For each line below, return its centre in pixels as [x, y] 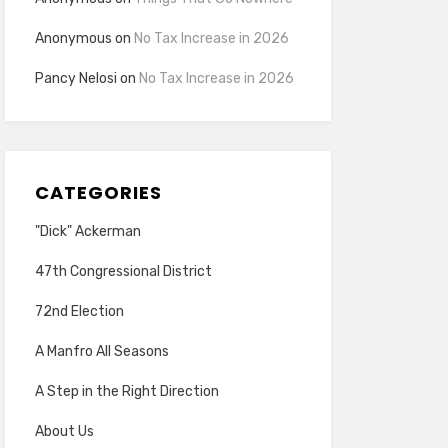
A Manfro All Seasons [101, 351]
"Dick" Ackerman [87, 231]
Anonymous [73, 38]
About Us [64, 431]
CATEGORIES [98, 192]
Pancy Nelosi [75, 78]
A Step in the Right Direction [126, 391]
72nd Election [79, 311]
